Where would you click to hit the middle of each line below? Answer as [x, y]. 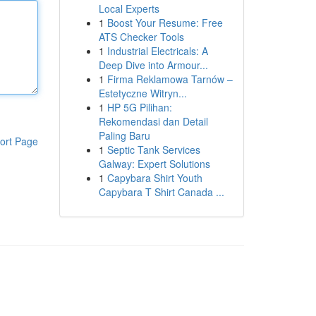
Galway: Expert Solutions [154, 164]
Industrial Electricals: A [157, 51]
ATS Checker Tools [141, 37]
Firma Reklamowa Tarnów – [170, 79]
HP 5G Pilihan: [139, 107]
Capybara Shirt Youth [154, 178]
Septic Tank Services [153, 150]
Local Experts [129, 8]
